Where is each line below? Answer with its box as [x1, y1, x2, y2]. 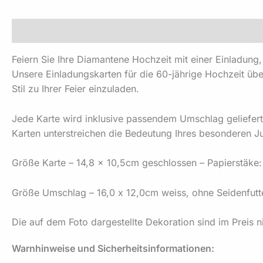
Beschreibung [12, 25, 75, 36]
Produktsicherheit [87, 25, 167, 36]
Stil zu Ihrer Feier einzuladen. [12, 83, 139, 95]
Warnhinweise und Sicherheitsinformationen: [12, 242, 214, 254]
